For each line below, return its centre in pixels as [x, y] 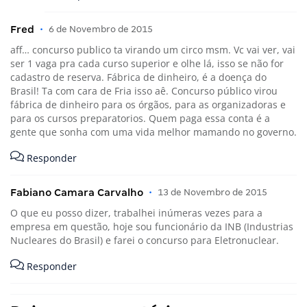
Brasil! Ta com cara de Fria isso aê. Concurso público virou [144, 90]
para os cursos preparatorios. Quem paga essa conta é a [140, 118]
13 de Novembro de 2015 [212, 193]
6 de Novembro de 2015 [101, 29]
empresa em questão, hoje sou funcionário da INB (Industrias [152, 227]
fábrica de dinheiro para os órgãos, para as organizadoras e [148, 104]
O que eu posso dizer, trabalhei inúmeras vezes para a [136, 213]
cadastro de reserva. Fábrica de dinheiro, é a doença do [138, 77]
